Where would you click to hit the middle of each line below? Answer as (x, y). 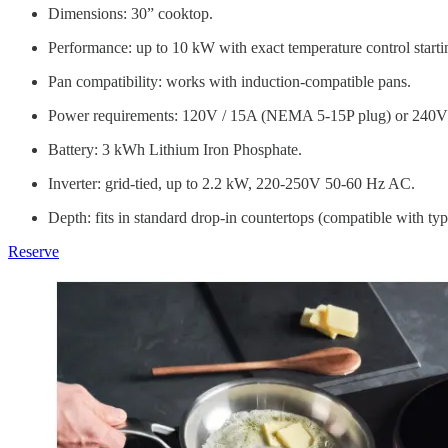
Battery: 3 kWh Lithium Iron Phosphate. (175, 150)
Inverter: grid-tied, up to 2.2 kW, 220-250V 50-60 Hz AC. (231, 184)
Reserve (33, 252)
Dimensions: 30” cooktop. (130, 14)
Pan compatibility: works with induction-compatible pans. (229, 82)
